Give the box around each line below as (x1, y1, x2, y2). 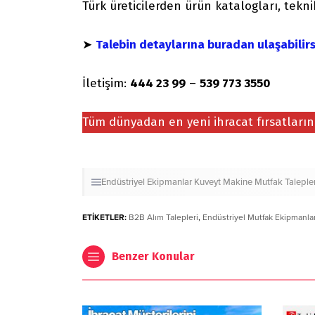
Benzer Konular (112, 249, 195, 263)
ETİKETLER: (82, 212, 127, 222)
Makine (223, 176, 252, 188)
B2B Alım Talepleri (129, 212, 198, 222)
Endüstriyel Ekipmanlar (101, 176, 192, 188)
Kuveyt (194, 176, 221, 188)
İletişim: (82, 75, 130, 91)
